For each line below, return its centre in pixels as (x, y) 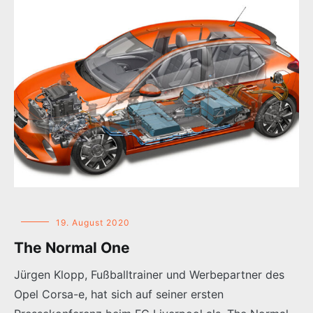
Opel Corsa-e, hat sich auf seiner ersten (119, 294)
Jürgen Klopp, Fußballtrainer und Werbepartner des (149, 274)
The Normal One (72, 247)
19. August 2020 (93, 222)
